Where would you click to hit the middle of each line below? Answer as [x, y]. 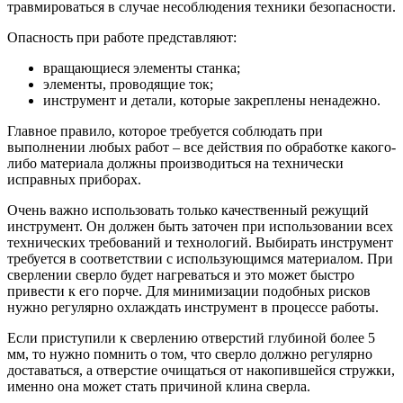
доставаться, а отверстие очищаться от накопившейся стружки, [201, 371]
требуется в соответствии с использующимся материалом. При [200, 259]
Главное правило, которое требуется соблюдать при [165, 131]
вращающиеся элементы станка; [142, 68]
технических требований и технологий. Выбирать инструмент [200, 243]
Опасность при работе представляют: [122, 38]
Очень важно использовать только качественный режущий [188, 210]
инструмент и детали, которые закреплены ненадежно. [212, 101]
